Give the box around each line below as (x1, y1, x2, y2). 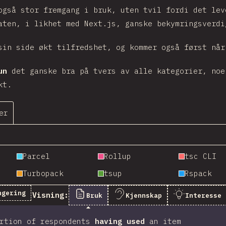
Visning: (32, 190, 69, 200)
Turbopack (23, 168, 64, 178)
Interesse (185, 191, 221, 200)
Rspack (184, 168, 212, 178)
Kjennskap (126, 191, 162, 200)
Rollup (103, 151, 131, 161)
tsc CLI (184, 151, 216, 161)
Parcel (23, 151, 50, 161)
